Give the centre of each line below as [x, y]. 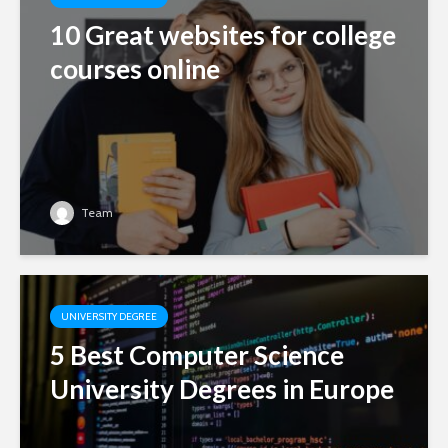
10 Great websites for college [223, 35]
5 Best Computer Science [197, 355]
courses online [135, 69]
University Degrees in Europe [222, 389]
